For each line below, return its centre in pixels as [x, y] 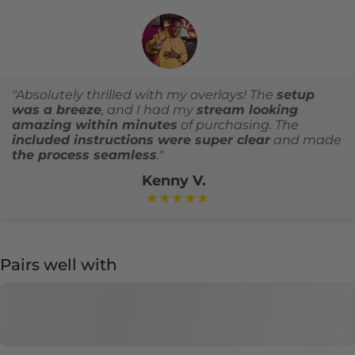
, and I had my [149, 109]
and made [306, 139]
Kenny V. [174, 180]
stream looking [247, 109]
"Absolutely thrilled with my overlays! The [144, 94]
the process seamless [84, 155]
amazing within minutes [95, 124]
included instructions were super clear [141, 139]
